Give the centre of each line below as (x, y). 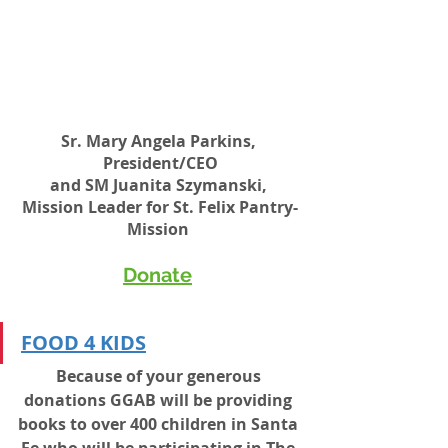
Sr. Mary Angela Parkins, (160, 140)
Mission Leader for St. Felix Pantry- (160, 206)
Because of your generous (160, 375)
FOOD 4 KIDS (83, 342)
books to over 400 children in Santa (160, 423)
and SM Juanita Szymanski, (160, 184)
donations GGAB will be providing (160, 399)
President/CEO (160, 162)
